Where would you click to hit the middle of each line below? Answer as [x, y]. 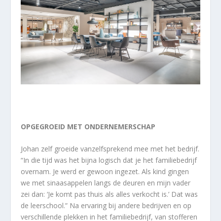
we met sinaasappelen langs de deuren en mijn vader [106, 183]
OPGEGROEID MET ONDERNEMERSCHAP [88, 127]
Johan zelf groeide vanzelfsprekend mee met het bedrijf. [110, 149]
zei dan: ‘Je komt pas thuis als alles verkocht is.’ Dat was [110, 194]
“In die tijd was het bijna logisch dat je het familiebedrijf [109, 160]
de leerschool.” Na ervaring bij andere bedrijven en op [106, 206]
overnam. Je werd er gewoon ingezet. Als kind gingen [105, 172]
